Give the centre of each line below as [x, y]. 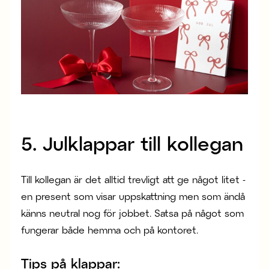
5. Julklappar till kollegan [132, 143]
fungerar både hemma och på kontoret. [110, 229]
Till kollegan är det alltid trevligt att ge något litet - [134, 179]
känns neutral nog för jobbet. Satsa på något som [133, 213]
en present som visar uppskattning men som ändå [133, 196]
